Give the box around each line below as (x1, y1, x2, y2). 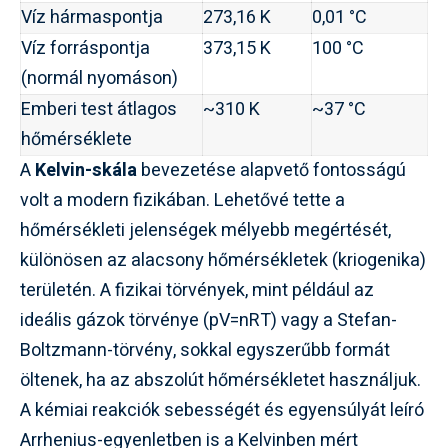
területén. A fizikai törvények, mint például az (20, 276, 374, 304)
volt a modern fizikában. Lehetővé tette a (20, 186, 345, 214)
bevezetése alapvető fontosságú (137, 156, 406, 184)
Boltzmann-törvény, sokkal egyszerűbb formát (20, 336, 390, 364)
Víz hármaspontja (21, 3, 163, 31)
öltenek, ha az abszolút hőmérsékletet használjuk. (20, 366, 421, 394)
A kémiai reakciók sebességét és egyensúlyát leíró (20, 396, 424, 424)
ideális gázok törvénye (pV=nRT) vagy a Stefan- (20, 306, 397, 334)
